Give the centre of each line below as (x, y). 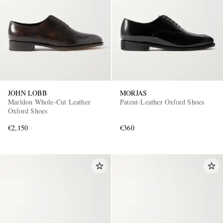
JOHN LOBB (27, 93)
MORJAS (134, 93)
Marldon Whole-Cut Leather (49, 102)
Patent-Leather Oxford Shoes (162, 102)
